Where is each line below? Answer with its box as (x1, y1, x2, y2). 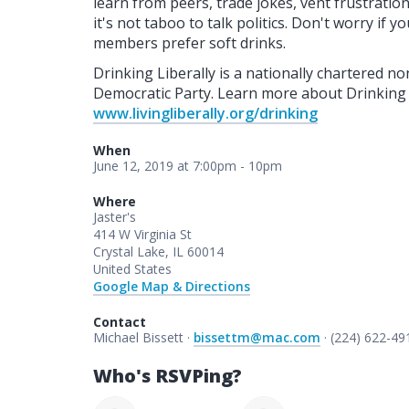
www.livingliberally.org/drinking (93, 102, 318, 123)
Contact (93, 312, 146, 330)
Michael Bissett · (93, 328, 194, 346)
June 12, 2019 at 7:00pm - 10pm (93, 156, 282, 174)
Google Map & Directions (93, 277, 250, 295)
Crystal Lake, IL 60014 (93, 242, 224, 260)
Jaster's (93, 207, 136, 225)
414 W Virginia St (93, 225, 192, 243)
